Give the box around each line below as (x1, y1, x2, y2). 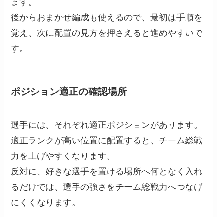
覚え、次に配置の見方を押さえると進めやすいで (11, 28, 203, 38)
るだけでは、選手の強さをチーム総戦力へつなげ (11, 182, 203, 192)
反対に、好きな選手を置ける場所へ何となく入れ (11, 166, 203, 176)
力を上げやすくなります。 (11, 151, 116, 161)
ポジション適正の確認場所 (11, 86, 127, 97)
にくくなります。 (11, 197, 81, 207)
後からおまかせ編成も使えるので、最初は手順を (11, 13, 203, 23)
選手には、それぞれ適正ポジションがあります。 (11, 120, 203, 130)
